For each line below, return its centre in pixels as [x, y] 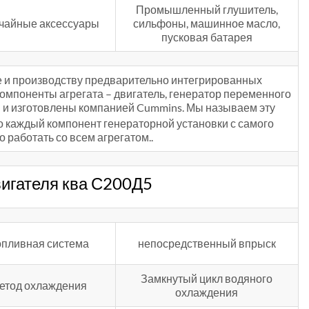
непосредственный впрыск [207, 243]
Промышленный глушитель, [207, 10]
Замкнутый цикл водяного [207, 279]
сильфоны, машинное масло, [207, 23]
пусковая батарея [207, 37]
